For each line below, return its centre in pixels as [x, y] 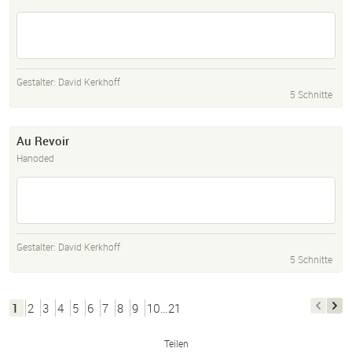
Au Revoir [43, 141]
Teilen [176, 344]
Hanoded [35, 158]
